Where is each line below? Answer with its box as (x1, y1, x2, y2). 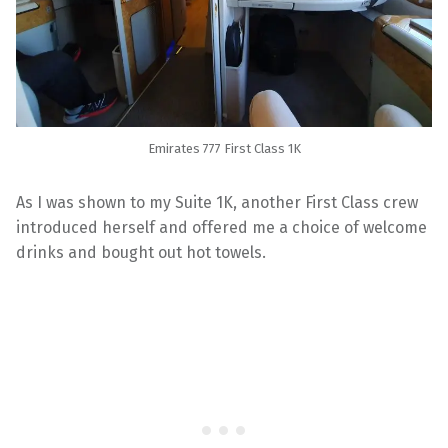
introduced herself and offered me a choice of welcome (16, 218, 427, 238)
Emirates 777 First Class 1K (147, 141, 301, 157)
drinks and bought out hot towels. (16, 243, 266, 263)
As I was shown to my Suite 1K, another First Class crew (16, 193, 418, 213)
